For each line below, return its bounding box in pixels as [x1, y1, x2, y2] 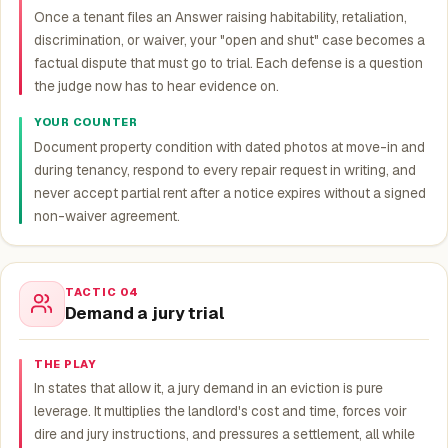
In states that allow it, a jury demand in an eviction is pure [33, 379, 383, 398]
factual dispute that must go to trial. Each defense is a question [33, 53, 423, 72]
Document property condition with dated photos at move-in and [33, 137, 425, 156]
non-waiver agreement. [33, 206, 180, 225]
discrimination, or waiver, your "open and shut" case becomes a [33, 30, 425, 49]
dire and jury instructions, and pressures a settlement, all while [33, 425, 415, 444]
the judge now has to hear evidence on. [33, 76, 279, 95]
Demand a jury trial [64, 301, 225, 324]
